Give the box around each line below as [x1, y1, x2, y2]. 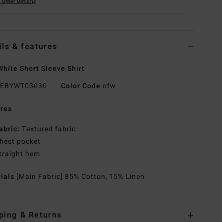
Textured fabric [20, 124, 76, 135]
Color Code [60, 81, 101, 92]
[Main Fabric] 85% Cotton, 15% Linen [16, 171, 145, 182]
